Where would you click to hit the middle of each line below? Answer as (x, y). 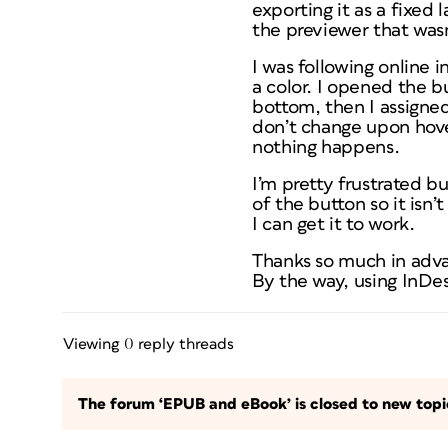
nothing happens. (326, 147)
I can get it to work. (333, 224)
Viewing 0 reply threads (148, 344)
